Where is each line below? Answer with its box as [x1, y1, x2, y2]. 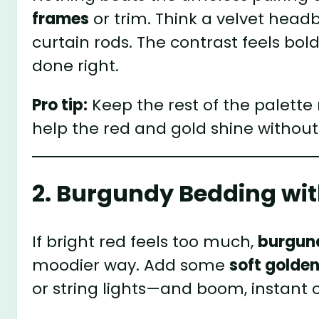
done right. [32, 54, 120, 77]
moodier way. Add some [32, 253, 230, 276]
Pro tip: [32, 93, 88, 116]
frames [32, 7, 90, 30]
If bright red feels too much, [32, 230, 258, 253]
